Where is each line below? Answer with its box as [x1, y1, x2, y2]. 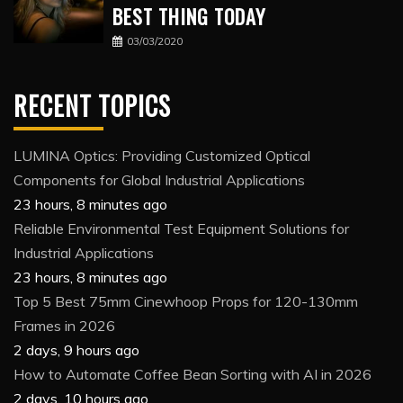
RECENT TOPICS [13, 87, 171, 125]
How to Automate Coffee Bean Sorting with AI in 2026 [13, 365, 372, 384]
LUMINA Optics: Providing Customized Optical [13, 147, 310, 166]
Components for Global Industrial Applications [13, 171, 305, 190]
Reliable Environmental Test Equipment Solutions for [13, 219, 349, 238]
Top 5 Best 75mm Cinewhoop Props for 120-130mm [13, 292, 358, 311]
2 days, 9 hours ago [13, 341, 139, 360]
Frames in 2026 [13, 317, 115, 336]
